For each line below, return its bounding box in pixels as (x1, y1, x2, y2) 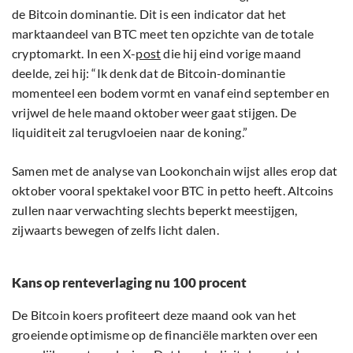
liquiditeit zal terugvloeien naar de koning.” (12, 124, 247, 140)
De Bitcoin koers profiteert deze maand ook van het (12, 307, 297, 323)
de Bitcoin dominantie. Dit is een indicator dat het (12, 6, 287, 22)
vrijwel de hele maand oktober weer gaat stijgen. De (12, 105, 297, 121)
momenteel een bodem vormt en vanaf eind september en (12, 85, 330, 101)
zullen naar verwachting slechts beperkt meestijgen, (12, 203, 298, 218)
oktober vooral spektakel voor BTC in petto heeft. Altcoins (12, 183, 334, 199)
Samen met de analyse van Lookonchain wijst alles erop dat (12, 163, 338, 179)
